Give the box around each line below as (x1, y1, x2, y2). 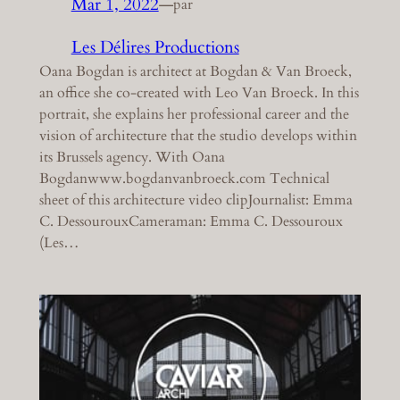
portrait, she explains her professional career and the (38, 104, 349, 124)
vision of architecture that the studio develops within (38, 125, 357, 146)
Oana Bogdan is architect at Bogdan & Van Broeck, (38, 61, 352, 81)
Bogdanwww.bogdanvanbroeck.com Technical (38, 168, 329, 188)
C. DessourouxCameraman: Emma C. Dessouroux (38, 211, 343, 231)
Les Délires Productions (71, 35, 239, 59)
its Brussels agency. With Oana (38, 146, 225, 167)
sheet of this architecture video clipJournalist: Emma (38, 189, 353, 210)
